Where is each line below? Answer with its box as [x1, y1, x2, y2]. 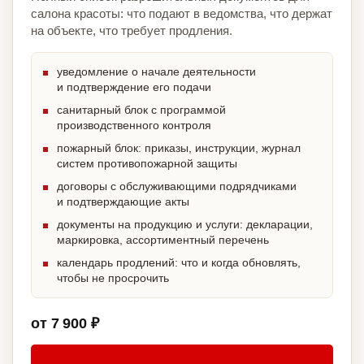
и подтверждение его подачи [57, 80, 211, 94]
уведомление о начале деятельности [57, 65, 256, 79]
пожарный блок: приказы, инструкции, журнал [57, 141, 301, 155]
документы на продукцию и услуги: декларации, [57, 218, 313, 232]
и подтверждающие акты [57, 195, 189, 209]
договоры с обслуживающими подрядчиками [57, 180, 297, 193]
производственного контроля [57, 119, 211, 132]
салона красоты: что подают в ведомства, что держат [31, 6, 332, 21]
